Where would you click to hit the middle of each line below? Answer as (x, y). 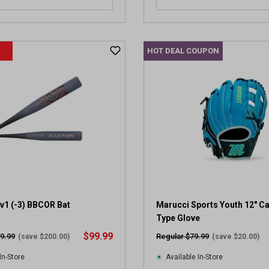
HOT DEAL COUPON (183, 51)
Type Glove (178, 218)
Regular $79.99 (183, 236)
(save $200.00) (44, 237)
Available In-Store (194, 257)
